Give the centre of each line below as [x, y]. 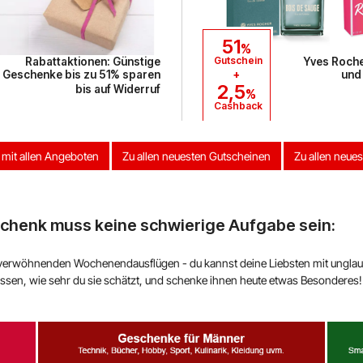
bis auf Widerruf [118, 89]
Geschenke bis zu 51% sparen [81, 74]
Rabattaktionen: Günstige [93, 61]
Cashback [238, 105]
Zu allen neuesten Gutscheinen [196, 156]
